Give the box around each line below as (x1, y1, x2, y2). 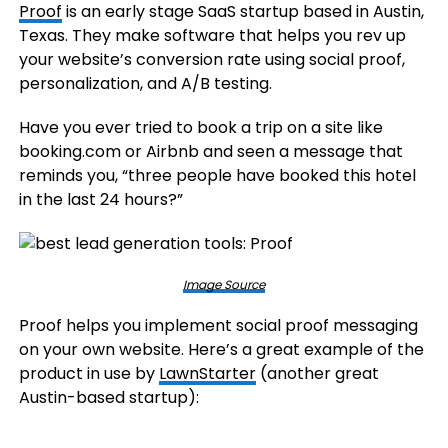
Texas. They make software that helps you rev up (18, 24, 406, 47)
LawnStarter (158, 362, 256, 385)
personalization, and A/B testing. (18, 72, 272, 95)
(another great (255, 362, 379, 385)
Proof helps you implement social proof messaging (18, 314, 418, 337)
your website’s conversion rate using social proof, (18, 48, 405, 71)
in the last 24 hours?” (18, 188, 183, 211)
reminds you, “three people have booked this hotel (18, 164, 416, 187)
